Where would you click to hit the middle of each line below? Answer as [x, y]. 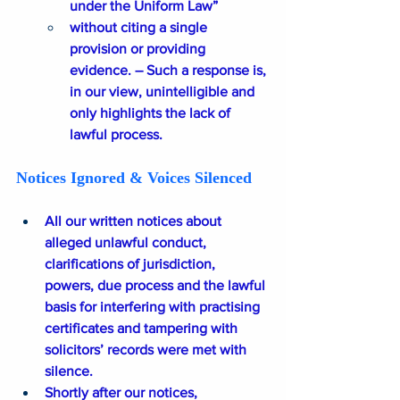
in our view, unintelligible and [164, 92]
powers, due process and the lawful [157, 286]
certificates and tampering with [143, 329]
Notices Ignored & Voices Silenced [134, 178]
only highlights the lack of [152, 113]
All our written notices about [135, 221]
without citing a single [140, 28]
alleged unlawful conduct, [127, 243]
